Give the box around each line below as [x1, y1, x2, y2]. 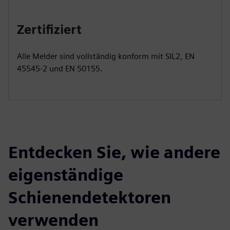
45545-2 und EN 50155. [17, 64, 103, 74]
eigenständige [8, 165, 123, 185]
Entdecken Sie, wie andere [8, 142, 220, 163]
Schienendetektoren [8, 187, 171, 208]
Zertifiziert [17, 22, 82, 37]
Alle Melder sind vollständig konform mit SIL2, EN [17, 51, 195, 62]
